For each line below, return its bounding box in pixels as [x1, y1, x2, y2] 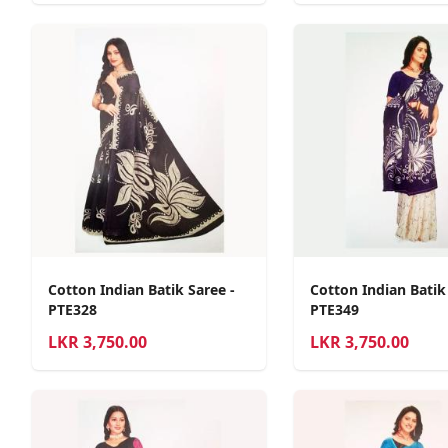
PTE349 [309, 300, 359, 320]
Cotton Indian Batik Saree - [48, 280, 235, 300]
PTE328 [48, 300, 97, 320]
